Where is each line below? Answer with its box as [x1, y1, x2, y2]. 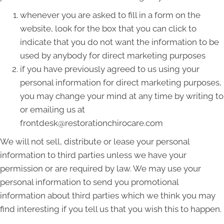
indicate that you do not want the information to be [20, 37, 219, 47]
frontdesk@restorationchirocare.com [20, 118, 163, 128]
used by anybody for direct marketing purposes [20, 50, 205, 61]
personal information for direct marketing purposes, [20, 77, 221, 88]
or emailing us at [20, 104, 85, 115]
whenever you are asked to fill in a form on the [20, 10, 200, 20]
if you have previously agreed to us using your [20, 64, 199, 74]
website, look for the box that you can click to [20, 23, 196, 34]
